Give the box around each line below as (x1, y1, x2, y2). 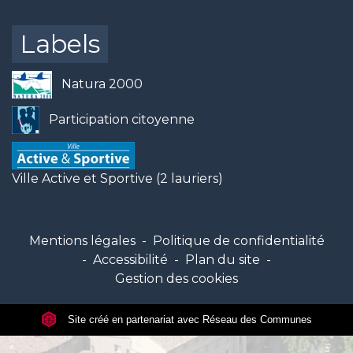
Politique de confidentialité (152, 232, 325, 248)
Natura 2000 (61, 76, 143, 91)
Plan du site (185, 251, 260, 267)
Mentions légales (28, 232, 136, 248)
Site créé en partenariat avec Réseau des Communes (65, 313, 312, 325)
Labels (20, 28, 100, 60)
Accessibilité (93, 251, 168, 267)
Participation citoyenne (49, 111, 195, 127)
